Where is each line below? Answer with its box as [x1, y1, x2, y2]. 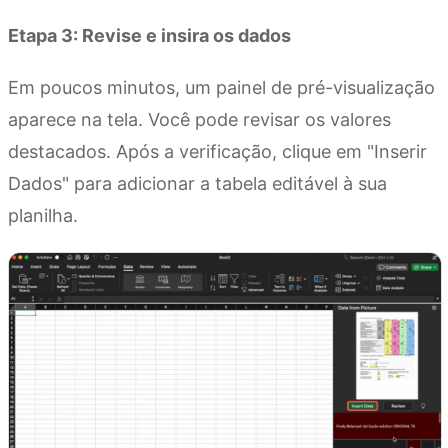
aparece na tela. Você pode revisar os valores [8, 108, 391, 130]
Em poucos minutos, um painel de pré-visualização [8, 76, 435, 98]
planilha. [8, 204, 78, 226]
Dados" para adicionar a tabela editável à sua [8, 172, 387, 194]
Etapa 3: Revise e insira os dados [8, 24, 291, 46]
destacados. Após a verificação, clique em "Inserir [8, 140, 427, 162]
